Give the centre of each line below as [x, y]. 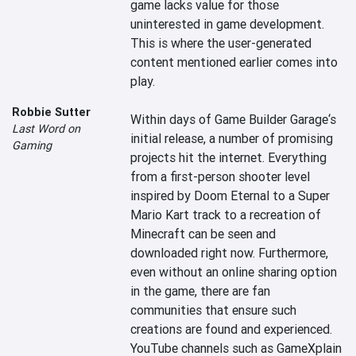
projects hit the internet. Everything [229, 157]
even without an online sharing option [234, 272]
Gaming [32, 145]
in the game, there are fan [201, 291]
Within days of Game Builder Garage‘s [234, 119]
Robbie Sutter [51, 112]
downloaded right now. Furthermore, [230, 253]
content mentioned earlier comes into [234, 62]
